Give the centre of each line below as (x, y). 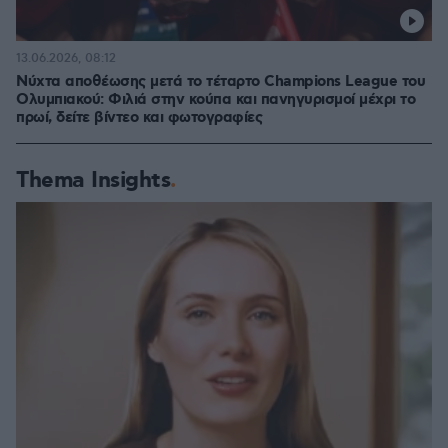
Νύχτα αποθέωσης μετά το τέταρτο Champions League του (220, 82)
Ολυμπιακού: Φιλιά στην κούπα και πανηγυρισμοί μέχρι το (215, 100)
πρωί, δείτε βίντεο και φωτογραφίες (139, 118)
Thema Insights (93, 181)
